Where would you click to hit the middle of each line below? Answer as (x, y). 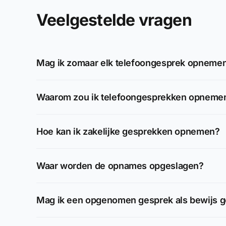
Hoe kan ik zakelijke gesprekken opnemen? (128, 131)
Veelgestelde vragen (114, 20)
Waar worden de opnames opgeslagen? (120, 166)
